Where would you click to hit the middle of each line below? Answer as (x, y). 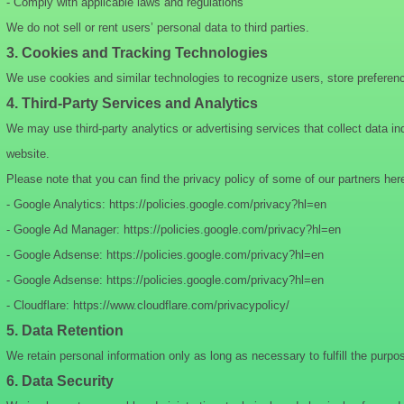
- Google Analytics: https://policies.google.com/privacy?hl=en (166, 204)
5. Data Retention (65, 331)
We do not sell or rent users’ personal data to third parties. (158, 28)
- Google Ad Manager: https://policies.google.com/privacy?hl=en (174, 230)
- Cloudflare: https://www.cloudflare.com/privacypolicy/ (148, 305)
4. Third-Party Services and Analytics (132, 103)
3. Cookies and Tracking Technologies (137, 53)
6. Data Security (60, 381)
